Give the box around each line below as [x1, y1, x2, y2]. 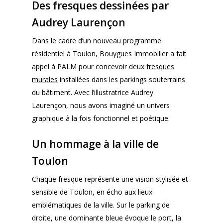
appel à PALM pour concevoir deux [32, 62, 146, 71]
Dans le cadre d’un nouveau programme [32, 36, 161, 45]
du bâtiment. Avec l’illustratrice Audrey [32, 88, 153, 97]
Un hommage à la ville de [32, 137, 159, 151]
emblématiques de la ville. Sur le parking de [32, 200, 170, 210]
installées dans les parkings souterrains [58, 75, 185, 84]
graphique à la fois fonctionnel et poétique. [32, 113, 170, 123]
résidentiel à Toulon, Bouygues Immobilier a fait [32, 49, 187, 58]
